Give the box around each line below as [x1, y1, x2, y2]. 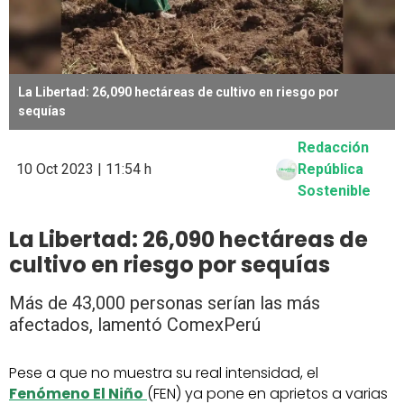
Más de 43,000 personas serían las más [9, 292, 320, 315]
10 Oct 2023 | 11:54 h [16, 161, 151, 179]
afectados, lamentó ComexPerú [9, 314, 261, 336]
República [298, 161, 364, 179]
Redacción [298, 139, 370, 157]
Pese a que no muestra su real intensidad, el [9, 363, 318, 384]
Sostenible [298, 182, 372, 200]
